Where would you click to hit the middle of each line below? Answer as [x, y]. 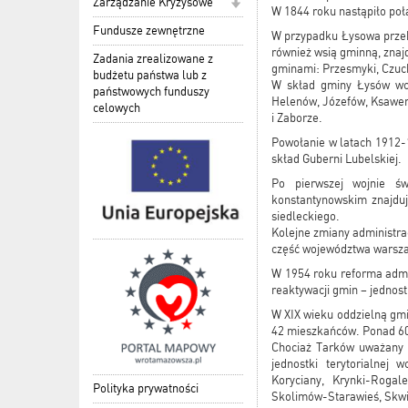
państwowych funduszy [151, 91]
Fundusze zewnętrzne [149, 30]
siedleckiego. [306, 217]
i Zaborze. [297, 118]
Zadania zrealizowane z [153, 58]
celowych [117, 107]
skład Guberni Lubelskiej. [337, 159]
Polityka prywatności [146, 388]
